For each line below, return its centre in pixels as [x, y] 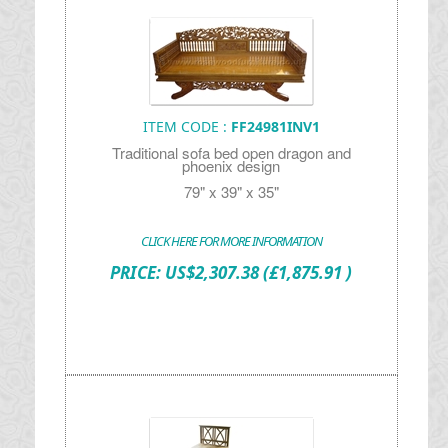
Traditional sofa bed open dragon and [231, 152]
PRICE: [138, 272]
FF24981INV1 [275, 126]
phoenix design [231, 165]
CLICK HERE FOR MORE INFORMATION [231, 241]
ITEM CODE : [186, 126]
